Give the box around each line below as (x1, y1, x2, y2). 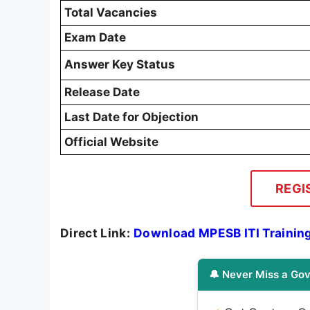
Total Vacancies (64, 6, 157, 20)
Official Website (64, 135, 158, 149)
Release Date (64, 85, 140, 100)
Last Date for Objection (64, 110, 199, 125)
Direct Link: (60, 226, 130, 241)
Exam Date (64, 30, 126, 45)
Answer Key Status (64, 57, 175, 72)
